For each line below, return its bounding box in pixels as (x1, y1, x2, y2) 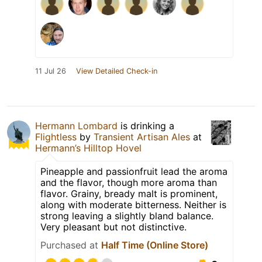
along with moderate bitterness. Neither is (40, 199, 226, 211)
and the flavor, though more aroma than (40, 177, 217, 189)
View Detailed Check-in (76, 67, 157, 76)
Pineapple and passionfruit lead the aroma (40, 166, 227, 178)
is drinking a (118, 120, 174, 132)
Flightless (35, 131, 77, 143)
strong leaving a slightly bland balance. (40, 210, 213, 222)
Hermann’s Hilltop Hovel (35, 142, 142, 154)
